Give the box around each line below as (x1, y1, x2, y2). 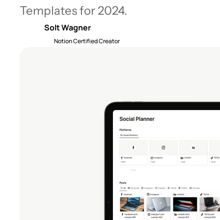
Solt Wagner (44, 22, 91, 33)
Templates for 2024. (20, 3, 127, 18)
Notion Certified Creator (54, 37, 120, 45)
